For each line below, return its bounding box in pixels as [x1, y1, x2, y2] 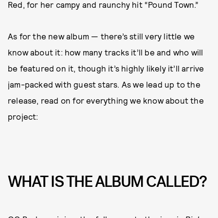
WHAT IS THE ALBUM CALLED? [8, 171, 207, 192]
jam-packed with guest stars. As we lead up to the [8, 79, 200, 89]
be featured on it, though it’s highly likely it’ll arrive [8, 63, 204, 73]
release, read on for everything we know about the [8, 95, 204, 105]
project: [8, 111, 38, 121]
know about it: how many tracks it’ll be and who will [8, 47, 203, 57]
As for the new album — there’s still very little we [8, 31, 195, 41]
